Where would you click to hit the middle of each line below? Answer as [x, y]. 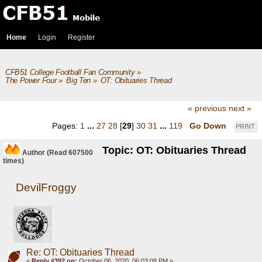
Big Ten [78, 81]
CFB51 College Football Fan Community [70, 72]
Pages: [66, 125]
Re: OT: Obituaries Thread [80, 252]
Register [81, 37]
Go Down [208, 125]
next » [240, 108]
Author [34, 153]
